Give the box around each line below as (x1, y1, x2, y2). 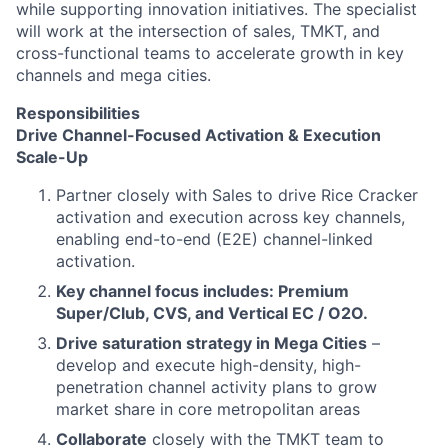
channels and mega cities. (16, 65, 211, 85)
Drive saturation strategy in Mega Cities (56, 333, 367, 353)
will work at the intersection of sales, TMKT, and (16, 21, 380, 41)
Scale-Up (16, 147, 88, 167)
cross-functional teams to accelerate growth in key (16, 43, 404, 63)
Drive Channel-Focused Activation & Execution (16, 125, 381, 145)
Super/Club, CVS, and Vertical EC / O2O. (56, 303, 368, 323)
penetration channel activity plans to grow (56, 377, 377, 397)
